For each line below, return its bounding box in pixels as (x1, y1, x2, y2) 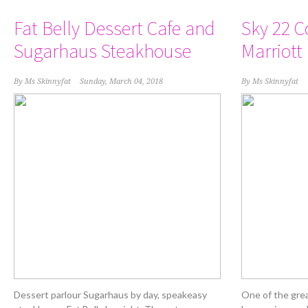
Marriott (241, 38, 302, 64)
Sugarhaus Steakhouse (14, 38, 191, 64)
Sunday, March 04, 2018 (80, 77, 163, 87)
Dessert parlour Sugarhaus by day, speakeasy (14, 289, 207, 301)
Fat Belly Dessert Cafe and (14, 16, 215, 41)
